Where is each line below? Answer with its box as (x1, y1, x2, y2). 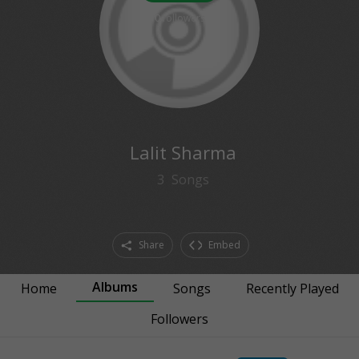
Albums (91, 278, 138, 296)
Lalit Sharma (129, 140, 236, 164)
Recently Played (245, 280, 339, 297)
